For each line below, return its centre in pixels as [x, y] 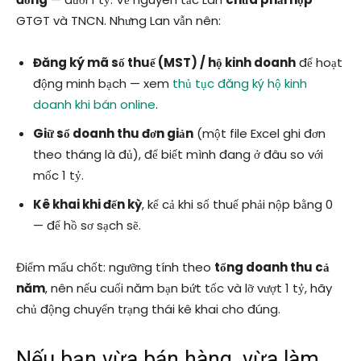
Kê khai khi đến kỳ [87, 205]
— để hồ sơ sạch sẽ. [87, 226]
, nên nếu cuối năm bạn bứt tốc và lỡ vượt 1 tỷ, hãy [189, 288]
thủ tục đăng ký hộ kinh [240, 84]
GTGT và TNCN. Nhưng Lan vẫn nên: [118, 21]
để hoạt [319, 63]
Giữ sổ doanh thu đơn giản [113, 134]
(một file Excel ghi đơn [259, 134]
